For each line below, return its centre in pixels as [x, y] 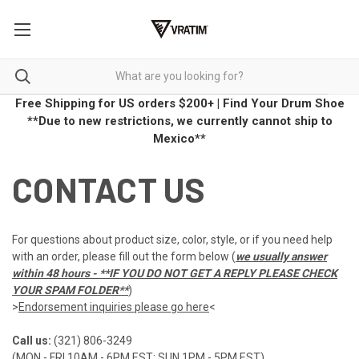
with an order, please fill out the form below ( [124, 256]
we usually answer [281, 256]
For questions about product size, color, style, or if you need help [172, 239]
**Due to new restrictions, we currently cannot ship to [179, 121]
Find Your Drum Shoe [283, 103]
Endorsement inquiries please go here [114, 307]
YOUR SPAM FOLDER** [70, 290]
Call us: [32, 340]
